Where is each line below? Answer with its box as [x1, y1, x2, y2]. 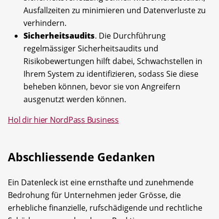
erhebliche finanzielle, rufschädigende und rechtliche [8, 202, 202, 213]
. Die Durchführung [95, 30, 166, 41]
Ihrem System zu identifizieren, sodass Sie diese [23, 68, 198, 79]
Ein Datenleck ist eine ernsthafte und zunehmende [8, 176, 194, 188]
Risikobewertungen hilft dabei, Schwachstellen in [23, 55, 202, 66]
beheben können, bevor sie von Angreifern [23, 81, 180, 92]
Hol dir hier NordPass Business [8, 114, 119, 125]
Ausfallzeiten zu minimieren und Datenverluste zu [23, 4, 206, 16]
